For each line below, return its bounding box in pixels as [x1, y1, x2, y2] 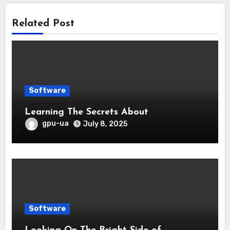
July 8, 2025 [83, 119, 127, 128]
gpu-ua [42, 119, 69, 128]
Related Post [11, 18, 74, 29]
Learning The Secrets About [24, 107, 148, 117]
